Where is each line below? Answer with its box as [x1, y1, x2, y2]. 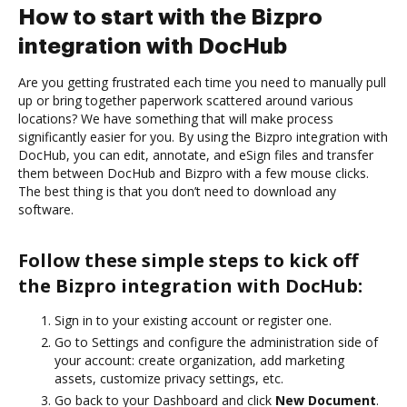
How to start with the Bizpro [18, 5, 323, 28]
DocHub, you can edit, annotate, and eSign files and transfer [18, 145, 373, 164]
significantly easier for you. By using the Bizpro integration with [18, 127, 388, 145]
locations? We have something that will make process [18, 109, 333, 127]
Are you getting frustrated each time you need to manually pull [18, 73, 386, 91]
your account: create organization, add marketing [55, 351, 344, 369]
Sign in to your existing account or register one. [55, 311, 332, 329]
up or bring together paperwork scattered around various [18, 91, 353, 109]
